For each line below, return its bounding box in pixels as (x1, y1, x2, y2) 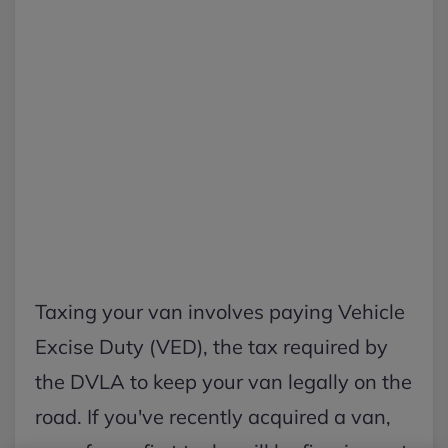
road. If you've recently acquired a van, (35, 404, 391, 429)
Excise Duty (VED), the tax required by (35, 334, 388, 359)
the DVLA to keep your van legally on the (35, 369, 412, 394)
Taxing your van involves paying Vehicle (35, 299, 405, 324)
